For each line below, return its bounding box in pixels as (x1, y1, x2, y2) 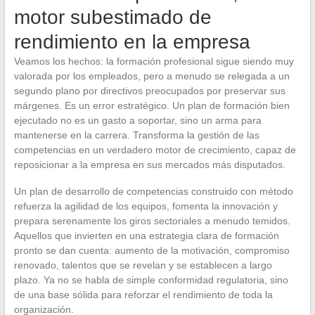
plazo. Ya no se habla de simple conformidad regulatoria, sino (13, 274, 288, 285)
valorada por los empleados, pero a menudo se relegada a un (13, 70, 290, 82)
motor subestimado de (13, 6, 212, 28)
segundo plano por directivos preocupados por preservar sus (13, 84, 285, 96)
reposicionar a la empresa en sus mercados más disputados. (13, 158, 285, 170)
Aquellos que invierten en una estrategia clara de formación (13, 229, 279, 241)
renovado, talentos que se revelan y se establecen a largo (13, 259, 272, 271)
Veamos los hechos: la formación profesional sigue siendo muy (13, 55, 294, 67)
